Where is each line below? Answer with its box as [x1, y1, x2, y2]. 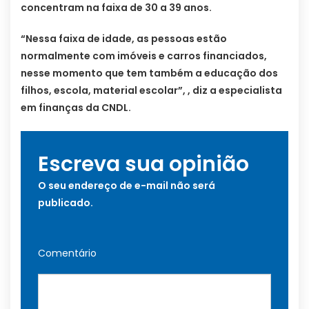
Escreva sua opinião [38, 149, 249, 179]
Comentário [38, 246, 97, 260]
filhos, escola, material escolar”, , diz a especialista [21, 83, 282, 97]
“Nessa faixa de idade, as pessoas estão [21, 31, 227, 46]
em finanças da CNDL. [21, 100, 131, 114]
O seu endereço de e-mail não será [38, 178, 215, 192]
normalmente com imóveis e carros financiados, [21, 48, 267, 63]
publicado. [38, 195, 93, 210]
